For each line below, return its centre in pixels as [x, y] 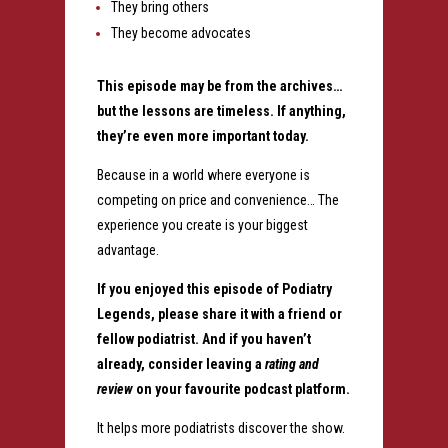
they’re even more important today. [202, 136]
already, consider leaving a [180, 364]
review [114, 389]
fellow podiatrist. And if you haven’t [203, 339]
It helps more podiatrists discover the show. [220, 428]
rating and [291, 364]
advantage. [127, 250]
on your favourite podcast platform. [241, 389]
